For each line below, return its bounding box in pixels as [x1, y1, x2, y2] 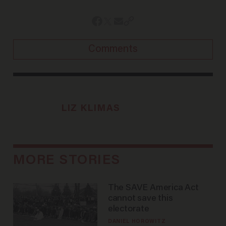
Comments [88, 44, 138, 54]
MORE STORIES [13, 154, 121, 168]
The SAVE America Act [107, 184, 199, 193]
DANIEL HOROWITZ [107, 219, 166, 225]
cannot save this [107, 194, 173, 204]
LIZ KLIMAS [61, 103, 121, 114]
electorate [107, 205, 149, 214]
